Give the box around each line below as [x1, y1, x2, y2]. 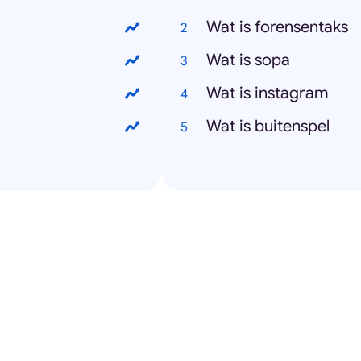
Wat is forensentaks [206, 17, 348, 38]
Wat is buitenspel [206, 116, 330, 137]
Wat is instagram [206, 83, 329, 104]
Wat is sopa [206, 50, 290, 71]
